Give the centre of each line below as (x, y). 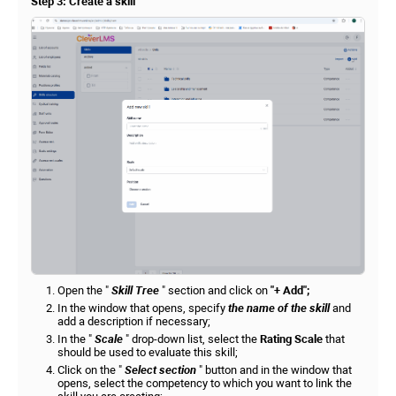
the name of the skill (279, 308)
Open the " (84, 291)
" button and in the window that (274, 370)
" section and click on (215, 291)
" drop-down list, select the (191, 339)
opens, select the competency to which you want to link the (205, 384)
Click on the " (91, 370)
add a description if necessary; (134, 322)
